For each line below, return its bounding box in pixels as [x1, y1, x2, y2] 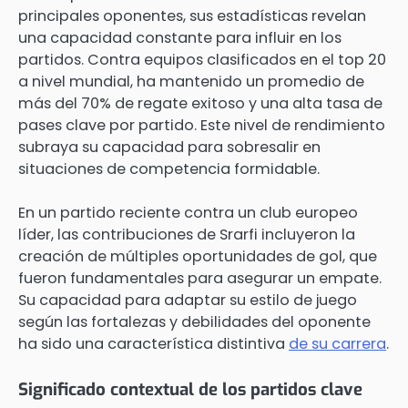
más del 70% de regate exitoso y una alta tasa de [18, 92, 382, 114]
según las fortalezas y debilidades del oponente [18, 311, 371, 333]
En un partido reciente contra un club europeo [18, 202, 358, 224]
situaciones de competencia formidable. [18, 158, 320, 179]
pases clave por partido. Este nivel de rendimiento [18, 114, 385, 136]
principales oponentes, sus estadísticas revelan [18, 5, 366, 26]
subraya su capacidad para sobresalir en [18, 136, 321, 158]
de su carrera [289, 333, 386, 355]
